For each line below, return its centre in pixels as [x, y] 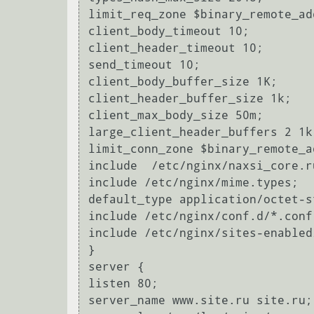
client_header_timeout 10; [176, 48]
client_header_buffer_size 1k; [190, 99]
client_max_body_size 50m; [176, 116]
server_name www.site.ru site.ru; [200, 301]
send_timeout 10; [144, 65]
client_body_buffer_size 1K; [183, 82]
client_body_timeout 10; [169, 32]
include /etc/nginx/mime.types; [193, 183]
